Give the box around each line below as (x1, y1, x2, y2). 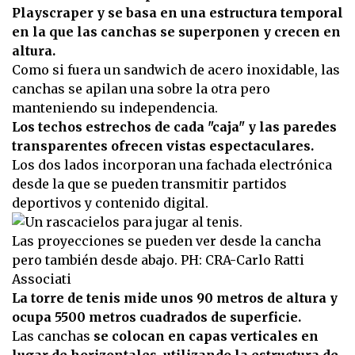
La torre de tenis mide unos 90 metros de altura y (12, 290, 338, 307)
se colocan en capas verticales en (94, 328, 319, 345)
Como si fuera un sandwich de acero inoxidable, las (12, 62, 340, 78)
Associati (12, 271, 74, 288)
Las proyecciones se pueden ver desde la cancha (12, 233, 321, 250)
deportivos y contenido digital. (12, 195, 208, 212)
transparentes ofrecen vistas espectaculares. (12, 138, 314, 155)
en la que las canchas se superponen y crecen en (12, 24, 341, 40)
